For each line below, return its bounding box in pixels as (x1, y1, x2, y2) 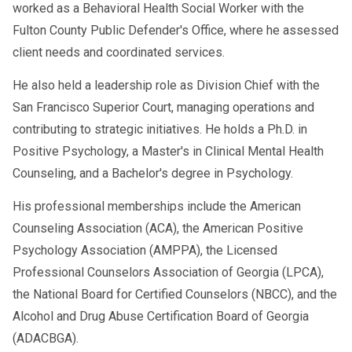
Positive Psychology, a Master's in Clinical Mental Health (13, 144, 324, 159)
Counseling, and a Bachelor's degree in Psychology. (13, 166, 293, 181)
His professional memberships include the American (13, 199, 301, 214)
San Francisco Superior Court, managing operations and (13, 100, 314, 115)
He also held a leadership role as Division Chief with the (13, 78, 320, 93)
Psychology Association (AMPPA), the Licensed (13, 243, 277, 258)
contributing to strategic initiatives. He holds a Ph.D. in (13, 122, 307, 137)
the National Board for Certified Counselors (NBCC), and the (13, 287, 337, 302)
